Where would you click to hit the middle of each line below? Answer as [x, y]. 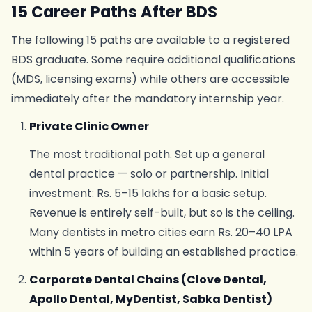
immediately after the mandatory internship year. [148, 99]
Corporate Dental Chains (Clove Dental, [148, 280]
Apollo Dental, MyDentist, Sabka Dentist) [150, 299]
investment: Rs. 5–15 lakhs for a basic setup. [148, 193]
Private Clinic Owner [89, 126]
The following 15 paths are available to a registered [150, 40]
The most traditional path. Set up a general [147, 154]
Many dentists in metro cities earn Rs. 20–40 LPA [161, 232]
